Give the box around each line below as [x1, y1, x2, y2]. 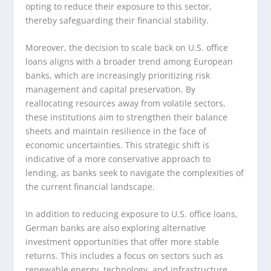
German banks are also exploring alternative [25, 222, 206, 234]
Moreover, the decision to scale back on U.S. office [25, 41, 229, 53]
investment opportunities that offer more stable [25, 236, 220, 248]
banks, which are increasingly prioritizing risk [25, 69, 211, 81]
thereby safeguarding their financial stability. [25, 14, 209, 26]
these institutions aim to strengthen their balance [25, 111, 228, 123]
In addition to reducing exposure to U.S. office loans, [25, 208, 238, 220]
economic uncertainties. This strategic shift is [25, 139, 210, 151]
